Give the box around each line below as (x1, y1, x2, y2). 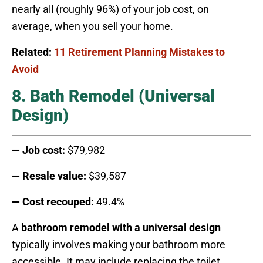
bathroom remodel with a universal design (21, 221, 221, 234)
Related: (12, 45, 54, 58)
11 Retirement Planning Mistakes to (54, 45, 225, 58)
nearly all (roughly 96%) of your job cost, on (12, 2, 209, 15)
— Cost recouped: (12, 195, 94, 208)
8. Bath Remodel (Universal (12, 86, 215, 106)
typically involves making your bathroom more (12, 238, 225, 251)
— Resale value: (12, 169, 86, 182)
